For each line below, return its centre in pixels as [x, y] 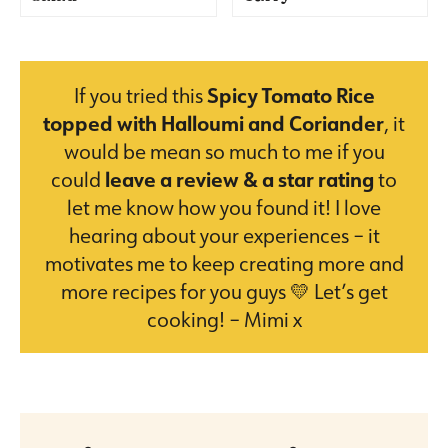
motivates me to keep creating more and [224, 262]
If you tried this [140, 94]
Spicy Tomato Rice [290, 94]
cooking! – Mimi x [224, 318]
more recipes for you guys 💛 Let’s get [224, 290]
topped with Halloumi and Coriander [213, 122]
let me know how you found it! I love [224, 206]
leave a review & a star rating [237, 178]
